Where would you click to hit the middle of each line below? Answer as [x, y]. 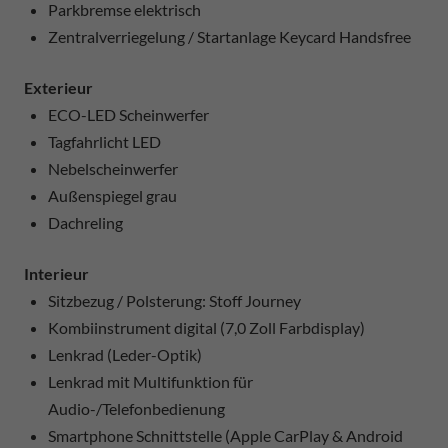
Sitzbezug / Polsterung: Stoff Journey [174, 300]
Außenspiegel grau [112, 195]
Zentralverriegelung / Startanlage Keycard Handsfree [229, 36]
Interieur [56, 273]
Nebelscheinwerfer [113, 168]
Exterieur [58, 87]
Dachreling [85, 222]
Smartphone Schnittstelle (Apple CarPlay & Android [225, 435]
